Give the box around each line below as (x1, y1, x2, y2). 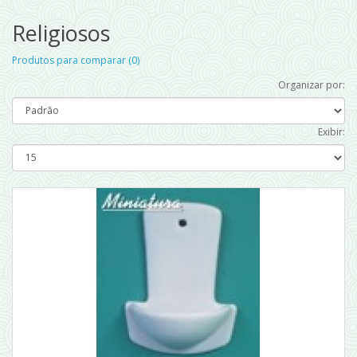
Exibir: (318, 124, 345, 139)
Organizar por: (278, 77, 345, 92)
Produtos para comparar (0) (12, 53, 139, 67)
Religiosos (12, 18, 110, 48)
